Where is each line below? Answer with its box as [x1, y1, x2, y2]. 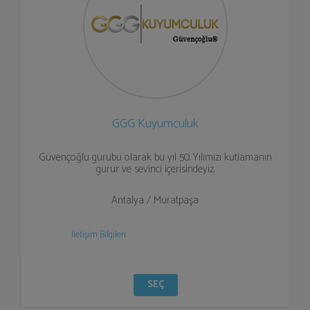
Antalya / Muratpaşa [111, 192, 199, 209]
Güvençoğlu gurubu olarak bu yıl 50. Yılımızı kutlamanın [38, 149, 272, 166]
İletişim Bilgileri [71, 228, 126, 242]
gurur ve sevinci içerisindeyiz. [95, 161, 215, 178]
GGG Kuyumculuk [111, 113, 199, 134]
